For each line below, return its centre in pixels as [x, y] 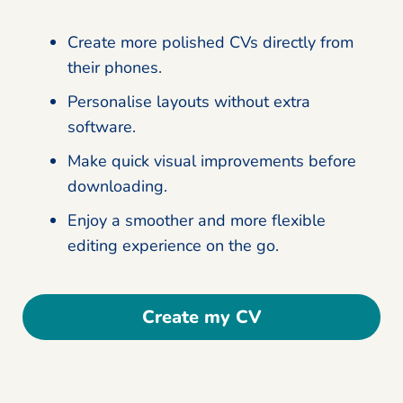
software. [102, 127]
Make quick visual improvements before [212, 161]
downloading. [117, 187]
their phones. [115, 68]
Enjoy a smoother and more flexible [197, 221]
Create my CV [201, 318]
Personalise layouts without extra [189, 102]
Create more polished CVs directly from [210, 43]
